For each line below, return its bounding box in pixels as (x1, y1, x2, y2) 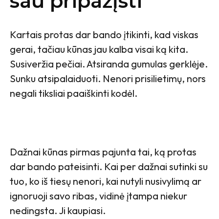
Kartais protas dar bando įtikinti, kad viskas (10, 28, 198, 41)
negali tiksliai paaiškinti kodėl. (10, 87, 137, 99)
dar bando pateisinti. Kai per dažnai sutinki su (10, 160, 208, 173)
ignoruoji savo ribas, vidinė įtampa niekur (10, 189, 187, 202)
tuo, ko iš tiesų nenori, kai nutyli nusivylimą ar (10, 175, 201, 187)
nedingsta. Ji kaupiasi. (10, 204, 106, 217)
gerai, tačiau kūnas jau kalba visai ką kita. (10, 43, 188, 55)
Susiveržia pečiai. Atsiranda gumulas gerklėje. (10, 57, 208, 70)
